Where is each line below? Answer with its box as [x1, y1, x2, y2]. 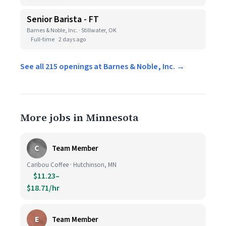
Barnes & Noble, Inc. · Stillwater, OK [27, 26, 117, 35]
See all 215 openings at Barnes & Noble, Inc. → [20, 61, 185, 72]
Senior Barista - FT [27, 13, 99, 26]
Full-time [31, 35, 54, 44]
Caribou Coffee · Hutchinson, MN [27, 160, 117, 169]
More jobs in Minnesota [20, 110, 139, 125]
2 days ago [59, 35, 86, 44]
